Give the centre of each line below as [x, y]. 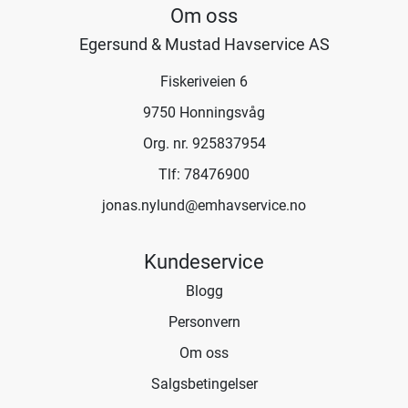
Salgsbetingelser [204, 384]
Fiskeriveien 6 [204, 82]
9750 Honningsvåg [204, 112]
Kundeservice [204, 261]
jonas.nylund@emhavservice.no [204, 205]
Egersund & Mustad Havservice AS [204, 44]
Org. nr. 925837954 [204, 143]
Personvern [204, 322]
